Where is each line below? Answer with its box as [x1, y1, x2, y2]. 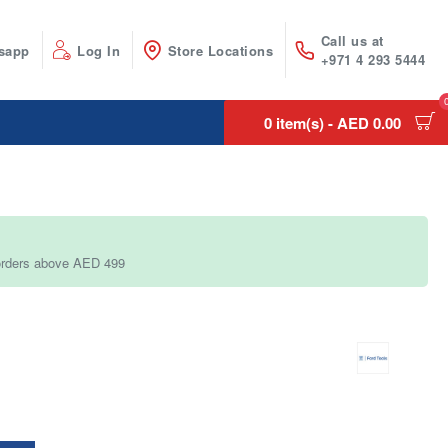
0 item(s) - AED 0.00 [264, 111, 401, 134]
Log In [77, 40, 120, 60]
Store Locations [167, 40, 273, 60]
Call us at [320, 31, 384, 50]
